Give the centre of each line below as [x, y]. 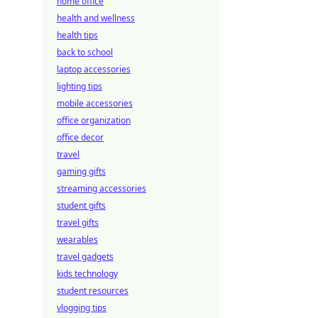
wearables [77, 240]
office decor [80, 137]
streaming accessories [102, 188]
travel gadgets [85, 257]
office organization [94, 120]
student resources [93, 291]
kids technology [87, 274]
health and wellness [96, 18]
